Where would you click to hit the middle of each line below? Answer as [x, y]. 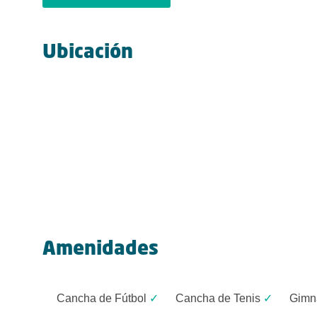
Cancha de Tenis [218, 299]
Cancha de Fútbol [102, 299]
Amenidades [100, 250]
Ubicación [88, 53]
